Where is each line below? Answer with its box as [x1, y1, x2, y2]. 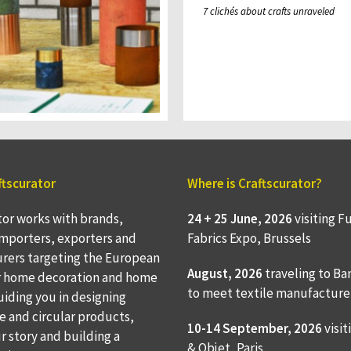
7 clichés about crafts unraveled [203, 4, 335, 18]
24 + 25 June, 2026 [187, 210, 292, 228]
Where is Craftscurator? [187, 175, 322, 193]
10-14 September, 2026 [187, 320, 322, 338]
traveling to [262, 265, 333, 283]
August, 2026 [187, 265, 262, 283]
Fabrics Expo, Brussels [187, 230, 311, 248]
